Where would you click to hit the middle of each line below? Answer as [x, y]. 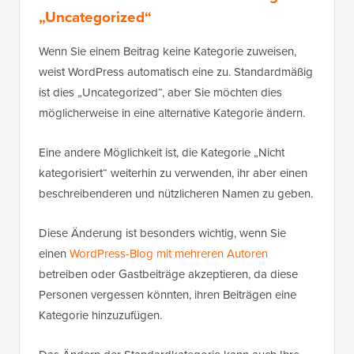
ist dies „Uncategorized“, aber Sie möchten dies [160, 93]
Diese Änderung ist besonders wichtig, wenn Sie [162, 233]
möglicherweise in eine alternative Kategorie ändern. [172, 113]
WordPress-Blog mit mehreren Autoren [169, 254]
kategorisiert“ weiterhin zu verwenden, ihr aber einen [173, 173]
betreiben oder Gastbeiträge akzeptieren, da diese [168, 275]
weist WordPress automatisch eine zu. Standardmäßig [176, 72]
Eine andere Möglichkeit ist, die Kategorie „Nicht [162, 153]
